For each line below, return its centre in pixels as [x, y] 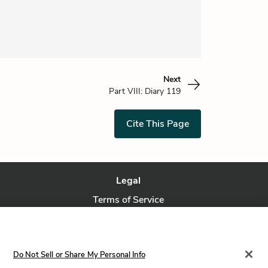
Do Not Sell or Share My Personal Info [79, 255]
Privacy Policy [128, 219]
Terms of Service [129, 200]
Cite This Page [158, 124]
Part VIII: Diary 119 [145, 91]
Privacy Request [128, 238]
